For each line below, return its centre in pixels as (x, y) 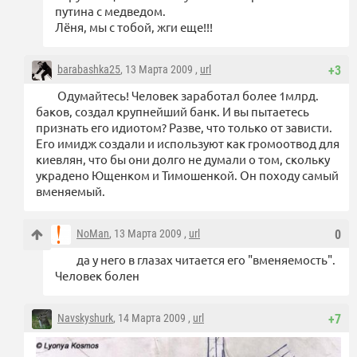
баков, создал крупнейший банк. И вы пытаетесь (173, 112)
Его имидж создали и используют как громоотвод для (188, 143)
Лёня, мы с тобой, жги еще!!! (134, 27)
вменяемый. (71, 191)
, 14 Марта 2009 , (153, 318)
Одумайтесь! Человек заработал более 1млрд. (188, 96)
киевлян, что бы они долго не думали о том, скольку (183, 159)
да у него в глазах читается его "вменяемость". (206, 260)
